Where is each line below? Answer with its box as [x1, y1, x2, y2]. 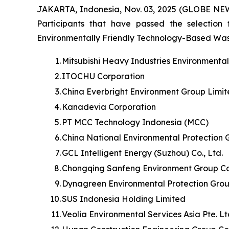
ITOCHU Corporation [62, 71, 145, 81]
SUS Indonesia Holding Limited [62, 193, 186, 204]
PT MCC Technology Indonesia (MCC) [62, 117, 209, 127]
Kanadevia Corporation [62, 101, 156, 112]
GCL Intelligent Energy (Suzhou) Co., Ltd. [62, 147, 223, 158]
